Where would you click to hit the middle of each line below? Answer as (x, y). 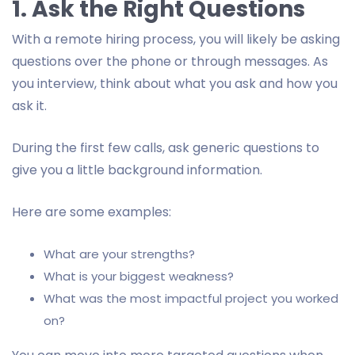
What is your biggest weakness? (139, 276)
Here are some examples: (92, 212)
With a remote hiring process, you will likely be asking (176, 39)
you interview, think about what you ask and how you (175, 83)
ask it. (29, 105)
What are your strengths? (119, 254)
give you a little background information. (137, 170)
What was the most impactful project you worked (191, 298)
